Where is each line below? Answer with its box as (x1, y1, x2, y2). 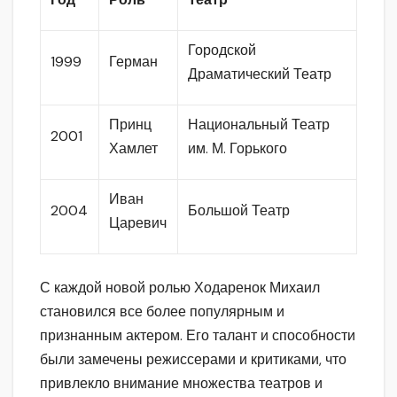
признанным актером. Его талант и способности (40, 325, 355, 345)
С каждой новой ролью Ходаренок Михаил (40, 277, 320, 297)
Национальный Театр (188, 114, 331, 134)
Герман (109, 51, 159, 71)
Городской (188, 40, 257, 59)
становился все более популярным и (40, 301, 284, 321)
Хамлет (109, 138, 159, 158)
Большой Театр (188, 200, 291, 220)
